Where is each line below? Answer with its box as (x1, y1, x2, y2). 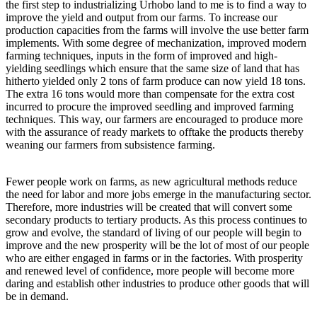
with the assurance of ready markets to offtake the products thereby (6, 125, 304, 138)
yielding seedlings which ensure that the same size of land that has (6, 62, 299, 74)
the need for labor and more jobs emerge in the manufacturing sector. (6, 188, 311, 200)
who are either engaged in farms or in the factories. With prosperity (6, 251, 303, 264)
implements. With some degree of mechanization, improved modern (6, 36, 306, 49)
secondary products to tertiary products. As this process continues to (6, 213, 307, 226)
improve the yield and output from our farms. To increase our (6, 11, 277, 23)
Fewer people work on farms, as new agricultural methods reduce (6, 175, 297, 188)
